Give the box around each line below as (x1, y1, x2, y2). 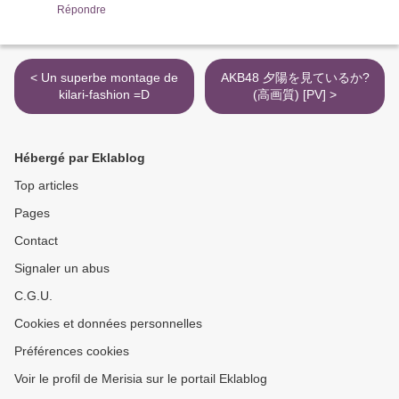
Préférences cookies (14, 344, 129, 358)
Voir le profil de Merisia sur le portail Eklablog (14, 371, 267, 386)
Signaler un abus (14, 261, 110, 275)
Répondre (57, 4, 106, 16)
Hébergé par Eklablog (14, 151, 145, 165)
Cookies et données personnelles (14, 316, 202, 330)
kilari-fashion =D (59, 87, 150, 102)
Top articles (14, 178, 78, 192)
